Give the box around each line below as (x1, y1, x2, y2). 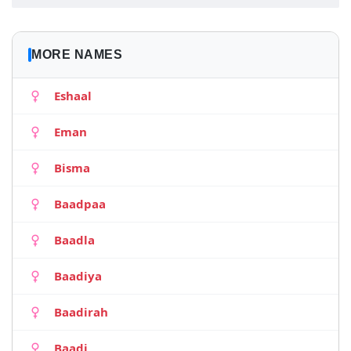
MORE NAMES (31, 48, 122, 61)
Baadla (54, 232, 95, 248)
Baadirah (54, 304, 108, 320)
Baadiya (54, 268, 102, 284)
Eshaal (54, 88, 92, 103)
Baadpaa (54, 196, 106, 212)
